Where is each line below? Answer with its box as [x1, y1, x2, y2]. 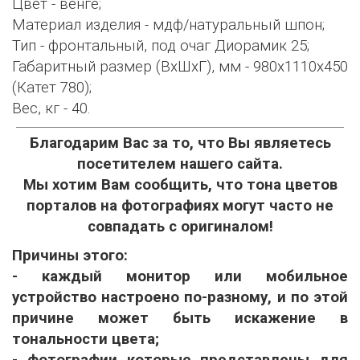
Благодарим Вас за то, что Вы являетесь [29, 133, 331, 152]
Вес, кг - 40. [12, 99, 91, 117]
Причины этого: [12, 246, 128, 264]
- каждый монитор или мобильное [12, 267, 348, 285]
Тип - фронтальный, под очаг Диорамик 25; [12, 36, 309, 55]
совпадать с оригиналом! [87, 217, 273, 235]
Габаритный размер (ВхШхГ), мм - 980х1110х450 [12, 57, 348, 76]
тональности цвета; [12, 329, 159, 348]
